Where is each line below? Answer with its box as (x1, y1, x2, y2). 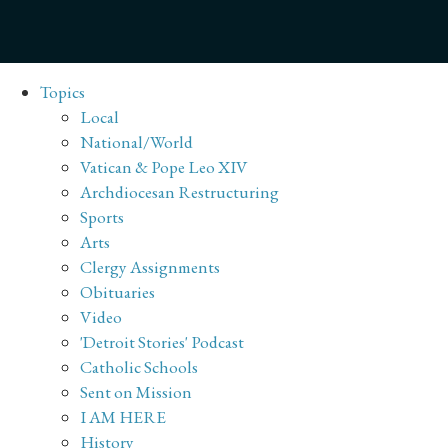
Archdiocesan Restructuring (80, 181, 279, 204)
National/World (80, 131, 193, 154)
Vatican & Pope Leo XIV (80, 156, 248, 179)
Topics (40, 81, 85, 104)
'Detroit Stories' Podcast (80, 331, 244, 354)
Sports (80, 206, 124, 229)
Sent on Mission (80, 381, 192, 404)
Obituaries (80, 281, 155, 304)
